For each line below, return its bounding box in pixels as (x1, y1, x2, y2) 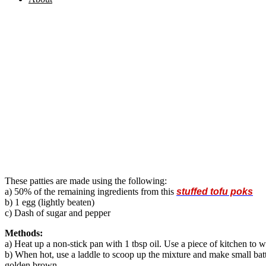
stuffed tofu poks (176, 186, 253, 197)
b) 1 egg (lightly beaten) (5, 197, 94, 207)
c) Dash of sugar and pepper (5, 207, 110, 218)
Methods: (5, 227, 43, 238)
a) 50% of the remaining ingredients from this (5, 186, 176, 197)
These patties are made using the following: (5, 175, 167, 186)
